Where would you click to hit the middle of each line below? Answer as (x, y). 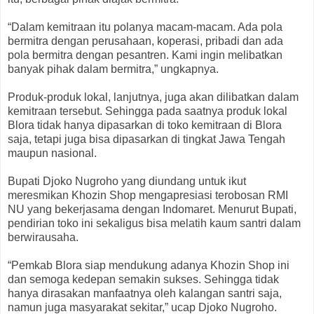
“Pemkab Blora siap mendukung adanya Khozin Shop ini (149, 266)
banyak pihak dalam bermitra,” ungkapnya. (113, 69)
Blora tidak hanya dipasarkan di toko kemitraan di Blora (145, 125)
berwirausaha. (43, 238)
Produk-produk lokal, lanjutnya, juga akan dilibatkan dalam (153, 97)
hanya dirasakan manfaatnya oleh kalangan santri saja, (145, 294)
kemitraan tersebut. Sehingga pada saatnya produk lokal (148, 111)
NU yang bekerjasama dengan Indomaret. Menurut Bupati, (152, 210)
